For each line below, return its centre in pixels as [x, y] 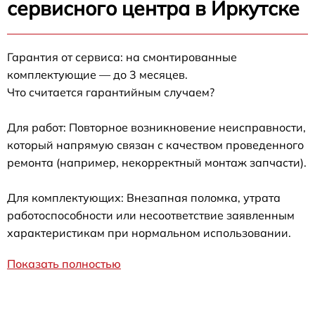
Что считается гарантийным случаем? [111, 92]
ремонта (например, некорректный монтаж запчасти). [157, 163]
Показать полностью [64, 264]
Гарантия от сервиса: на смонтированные [122, 57]
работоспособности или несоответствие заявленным [151, 216]
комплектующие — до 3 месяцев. [97, 75]
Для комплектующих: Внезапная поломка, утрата [144, 198]
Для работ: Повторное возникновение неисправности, [156, 128]
